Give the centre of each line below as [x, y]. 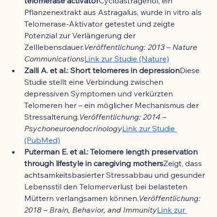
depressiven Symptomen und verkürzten [100, 93]
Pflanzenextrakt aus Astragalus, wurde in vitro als [114, 12]
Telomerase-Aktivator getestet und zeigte [101, 23]
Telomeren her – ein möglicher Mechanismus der [112, 105]
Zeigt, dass [184, 163]
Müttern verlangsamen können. [81, 198]
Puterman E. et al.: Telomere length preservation [112, 151]
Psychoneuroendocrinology [73, 128]
